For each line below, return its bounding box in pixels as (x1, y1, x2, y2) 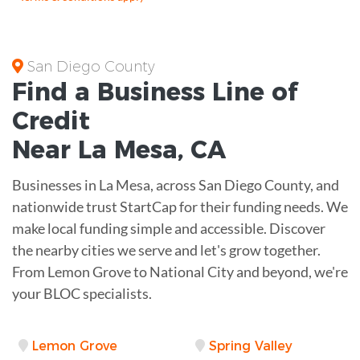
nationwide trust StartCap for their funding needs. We (12, 197, 348, 215)
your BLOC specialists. (12, 284, 152, 302)
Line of (212, 76, 297, 107)
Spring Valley (209, 337, 292, 354)
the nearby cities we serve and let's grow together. (12, 240, 321, 259)
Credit (12, 105, 90, 136)
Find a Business (12, 76, 212, 107)
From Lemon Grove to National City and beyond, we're (12, 262, 348, 280)
